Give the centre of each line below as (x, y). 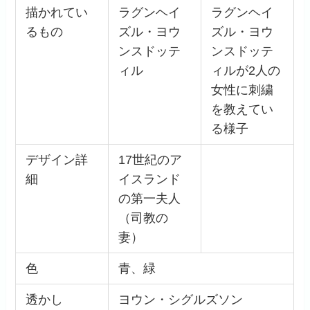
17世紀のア (150, 160)
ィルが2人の (245, 71)
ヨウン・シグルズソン (180, 300)
